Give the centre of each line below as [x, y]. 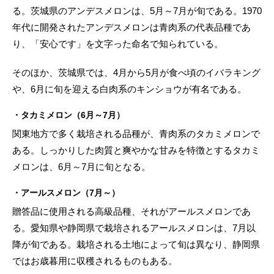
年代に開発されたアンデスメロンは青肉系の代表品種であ [131, 27]
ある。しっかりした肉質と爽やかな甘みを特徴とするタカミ [136, 150]
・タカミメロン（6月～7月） [68, 115]
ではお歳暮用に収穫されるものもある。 [95, 261]
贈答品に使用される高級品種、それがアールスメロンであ [131, 211]
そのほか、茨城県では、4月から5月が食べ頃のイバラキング [136, 72]
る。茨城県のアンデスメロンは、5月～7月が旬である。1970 [137, 10]
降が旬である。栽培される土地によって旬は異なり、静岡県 [136, 244]
